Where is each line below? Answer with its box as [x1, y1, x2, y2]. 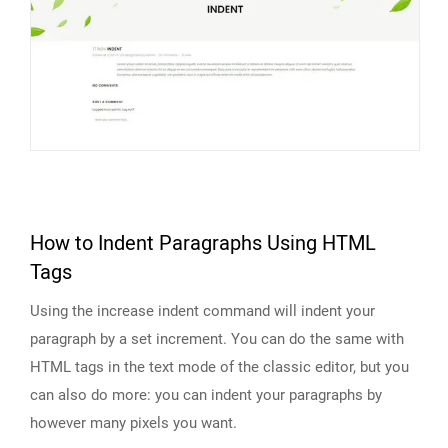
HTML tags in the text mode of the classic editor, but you [30, 358, 409, 377]
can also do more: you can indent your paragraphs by [30, 386, 382, 405]
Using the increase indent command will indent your [30, 302, 375, 321]
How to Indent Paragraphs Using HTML [30, 229, 376, 259]
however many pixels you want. [30, 414, 237, 433]
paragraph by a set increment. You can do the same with [30, 330, 404, 349]
